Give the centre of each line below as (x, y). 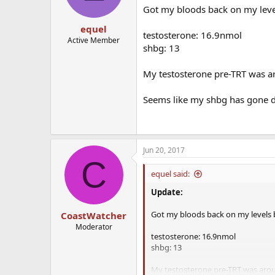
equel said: (170, 174)
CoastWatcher (94, 215)
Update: (167, 192)
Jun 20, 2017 (164, 150)
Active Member (94, 40)
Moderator (94, 227)
